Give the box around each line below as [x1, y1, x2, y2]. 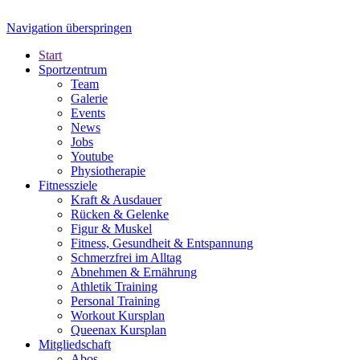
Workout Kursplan [71, 309, 165, 322]
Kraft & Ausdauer [71, 193, 162, 207]
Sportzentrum [39, 63, 107, 76]
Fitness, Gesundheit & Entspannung [71, 236, 253, 250]
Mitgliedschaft [39, 337, 111, 351]
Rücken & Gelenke [71, 207, 169, 221]
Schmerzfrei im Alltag [71, 251, 182, 264]
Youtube [71, 149, 113, 163]
